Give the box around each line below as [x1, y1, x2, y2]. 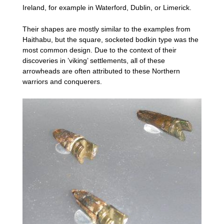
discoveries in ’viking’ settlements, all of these [22, 56, 165, 65]
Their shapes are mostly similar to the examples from [22, 25, 190, 33]
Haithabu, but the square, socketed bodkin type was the [22, 35, 198, 44]
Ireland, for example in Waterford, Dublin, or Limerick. [22, 3, 191, 11]
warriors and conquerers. [22, 77, 102, 86]
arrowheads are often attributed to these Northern [22, 67, 180, 75]
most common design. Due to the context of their [22, 46, 176, 54]
